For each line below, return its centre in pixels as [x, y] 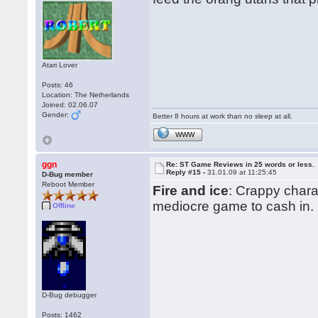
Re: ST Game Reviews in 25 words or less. [241, 164]
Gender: [57, 115]
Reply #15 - [187, 172]
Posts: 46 [58, 85]
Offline [64, 205]
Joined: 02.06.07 [70, 105]
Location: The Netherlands [86, 95]
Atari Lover [60, 65]
